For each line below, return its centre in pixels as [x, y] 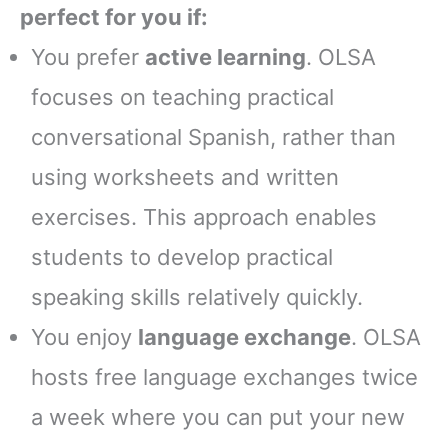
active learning [225, 57]
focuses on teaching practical [182, 97]
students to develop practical [182, 257]
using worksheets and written [185, 177]
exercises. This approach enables [204, 217]
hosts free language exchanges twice [224, 377]
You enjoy [84, 337]
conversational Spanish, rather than [213, 137]
